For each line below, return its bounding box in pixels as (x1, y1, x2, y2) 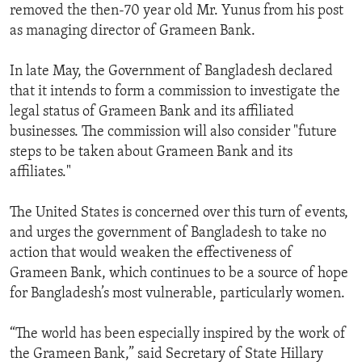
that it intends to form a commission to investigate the (10, 84, 340, 100)
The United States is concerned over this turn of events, (10, 205, 348, 221)
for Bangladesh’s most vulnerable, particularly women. (10, 286, 345, 302)
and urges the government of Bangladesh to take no (10, 225, 326, 242)
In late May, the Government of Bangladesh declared (10, 64, 333, 80)
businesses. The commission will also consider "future (10, 124, 337, 141)
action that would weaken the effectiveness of (10, 246, 293, 262)
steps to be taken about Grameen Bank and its (10, 145, 293, 161)
